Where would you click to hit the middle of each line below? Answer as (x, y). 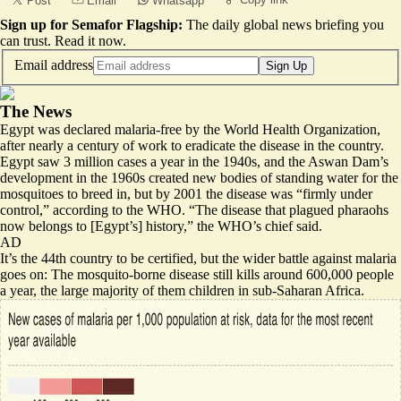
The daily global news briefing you (285, 25)
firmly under (337, 193)
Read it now (89, 41)
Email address (54, 64)
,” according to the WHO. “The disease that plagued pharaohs (214, 209)
